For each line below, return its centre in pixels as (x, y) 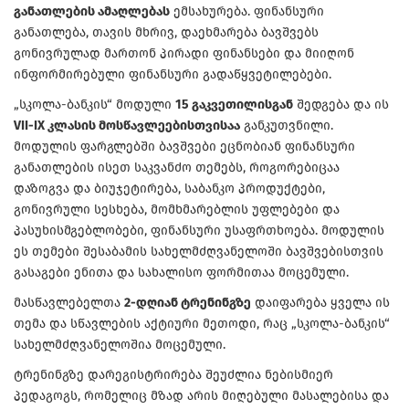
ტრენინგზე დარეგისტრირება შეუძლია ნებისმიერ (173, 374)
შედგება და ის (341, 104)
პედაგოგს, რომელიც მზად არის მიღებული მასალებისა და (201, 395)
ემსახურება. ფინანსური (247, 11)
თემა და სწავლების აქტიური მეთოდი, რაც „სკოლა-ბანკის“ (202, 323)
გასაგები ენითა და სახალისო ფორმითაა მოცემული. (181, 272)
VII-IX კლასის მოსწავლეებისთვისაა (127, 125)
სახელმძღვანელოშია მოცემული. (120, 344)
